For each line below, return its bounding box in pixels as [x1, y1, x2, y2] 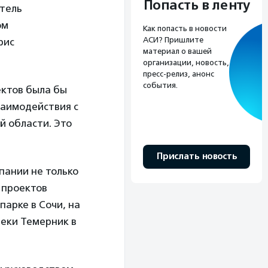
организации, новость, [143, 58, 229, 68]
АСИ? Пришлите [143, 35, 203, 45]
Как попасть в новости [143, 24, 227, 33]
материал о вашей [143, 47, 212, 56]
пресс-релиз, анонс [143, 69, 214, 79]
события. [143, 81, 178, 90]
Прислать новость [156, 151, 237, 163]
